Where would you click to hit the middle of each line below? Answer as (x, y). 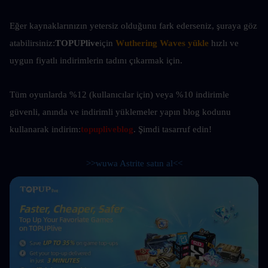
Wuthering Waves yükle (162, 43)
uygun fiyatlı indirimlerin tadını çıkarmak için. (96, 60)
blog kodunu (207, 112)
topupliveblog (107, 129)
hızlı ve (225, 43)
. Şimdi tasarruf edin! (174, 129)
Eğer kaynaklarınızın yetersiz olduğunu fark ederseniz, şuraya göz (133, 25)
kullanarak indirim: (45, 129)
